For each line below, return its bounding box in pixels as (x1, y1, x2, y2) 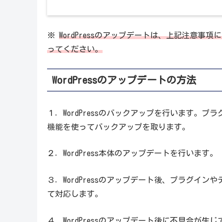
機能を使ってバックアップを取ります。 (47, 122, 190, 131)
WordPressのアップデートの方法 (52, 75, 196, 85)
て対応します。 (47, 190, 103, 198)
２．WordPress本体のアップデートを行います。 (47, 149, 218, 158)
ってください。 (47, 45, 103, 53)
